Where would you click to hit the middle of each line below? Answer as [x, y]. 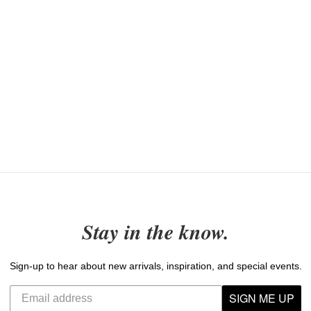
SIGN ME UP [262, 299]
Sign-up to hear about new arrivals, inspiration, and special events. [155, 266]
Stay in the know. [155, 232]
